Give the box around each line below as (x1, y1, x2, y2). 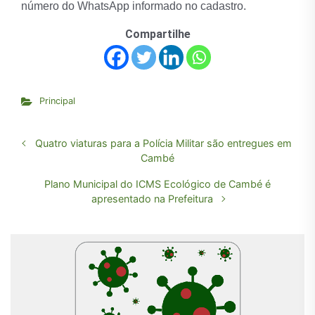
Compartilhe (124, 27, 191, 41)
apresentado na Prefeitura (91, 193, 213, 205)
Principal (39, 96, 75, 107)
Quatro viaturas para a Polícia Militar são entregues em (34, 137, 292, 150)
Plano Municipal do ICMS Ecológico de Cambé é (44, 178, 271, 191)
